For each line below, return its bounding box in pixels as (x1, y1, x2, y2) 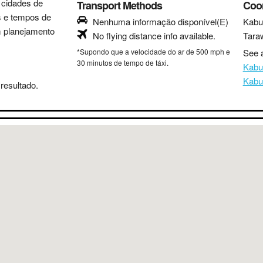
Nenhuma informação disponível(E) (93, 15, 229, 28)
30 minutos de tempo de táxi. (77, 58, 169, 68)
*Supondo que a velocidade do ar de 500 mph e (77, 46, 231, 56)
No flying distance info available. (93, 29, 216, 42)
